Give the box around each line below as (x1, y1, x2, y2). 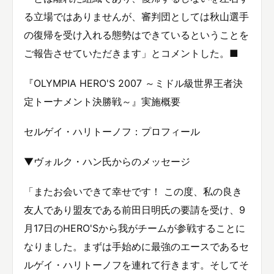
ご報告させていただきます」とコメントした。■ (24, 46, 239, 59)
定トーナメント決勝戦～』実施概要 (24, 95, 180, 108)
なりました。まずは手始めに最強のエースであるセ (24, 240, 249, 253)
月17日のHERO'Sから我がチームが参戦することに (24, 222, 245, 235)
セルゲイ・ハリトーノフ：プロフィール (24, 125, 200, 138)
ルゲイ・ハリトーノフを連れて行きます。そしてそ (24, 259, 249, 272)
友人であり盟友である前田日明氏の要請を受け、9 (24, 204, 245, 217)
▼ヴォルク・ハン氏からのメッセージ (24, 155, 190, 168)
